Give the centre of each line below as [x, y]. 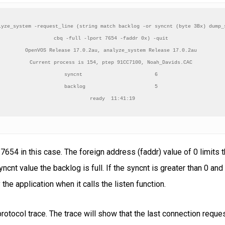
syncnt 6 [113, 75]
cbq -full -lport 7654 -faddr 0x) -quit [113, 38]
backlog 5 [113, 87]
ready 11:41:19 [113, 99]
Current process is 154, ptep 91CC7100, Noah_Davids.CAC [113, 63]
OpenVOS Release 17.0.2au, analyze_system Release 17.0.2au [113, 50]
